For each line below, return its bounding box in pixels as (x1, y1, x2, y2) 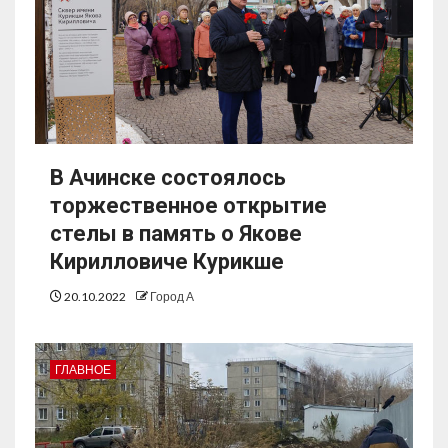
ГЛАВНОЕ (55, 362, 111, 378)
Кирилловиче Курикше (50, 249, 284, 275)
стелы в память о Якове (50, 221, 302, 247)
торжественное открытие (50, 193, 327, 219)
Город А (150, 289, 194, 305)
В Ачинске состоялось (50, 165, 286, 191)
